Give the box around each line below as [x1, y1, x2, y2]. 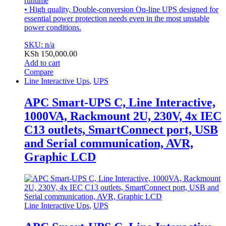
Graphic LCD [24, 150, 96, 164]
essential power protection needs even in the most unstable [24, 14, 209, 23]
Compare [24, 68, 53, 77]
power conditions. [24, 23, 81, 32]
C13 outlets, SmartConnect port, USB [24, 123, 218, 137]
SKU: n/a [24, 40, 54, 49]
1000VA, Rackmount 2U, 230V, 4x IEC [24, 109, 221, 123]
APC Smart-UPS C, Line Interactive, [24, 96, 215, 109]
